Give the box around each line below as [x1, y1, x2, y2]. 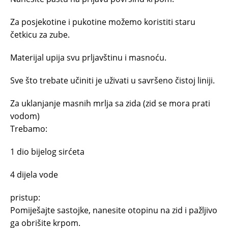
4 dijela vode [10, 168, 58, 180]
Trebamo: [10, 123, 47, 134]
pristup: [10, 191, 40, 203]
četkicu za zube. [10, 28, 70, 40]
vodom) [10, 110, 40, 122]
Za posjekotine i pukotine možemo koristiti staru [10, 16, 195, 27]
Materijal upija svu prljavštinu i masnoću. [10, 51, 166, 63]
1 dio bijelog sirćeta [10, 146, 84, 157]
